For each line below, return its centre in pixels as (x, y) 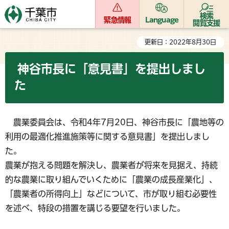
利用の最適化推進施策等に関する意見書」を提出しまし (107, 136)
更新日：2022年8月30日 (180, 42)
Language (162, 20)
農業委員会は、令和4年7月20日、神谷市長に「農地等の (114, 122)
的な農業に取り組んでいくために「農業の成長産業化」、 (111, 179)
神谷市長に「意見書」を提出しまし (110, 69)
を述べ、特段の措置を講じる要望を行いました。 (95, 208)
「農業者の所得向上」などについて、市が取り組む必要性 (111, 194)
